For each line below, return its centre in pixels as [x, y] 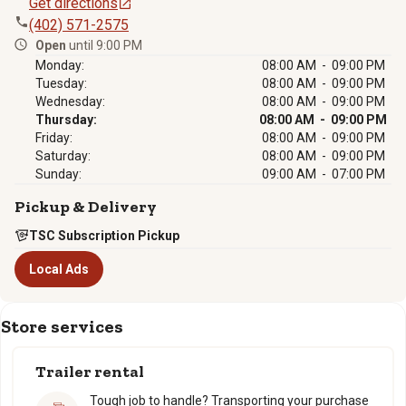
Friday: [54, 138]
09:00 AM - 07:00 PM [324, 174]
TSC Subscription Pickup [104, 236]
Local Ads [59, 269]
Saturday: [63, 156]
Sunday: [58, 174]
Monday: [60, 65]
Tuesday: [61, 83]
